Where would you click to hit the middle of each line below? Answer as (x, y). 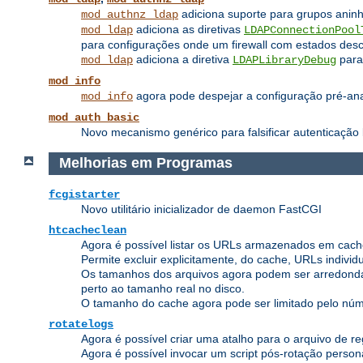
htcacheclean (88, 230)
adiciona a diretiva (183, 60)
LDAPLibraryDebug (284, 60)
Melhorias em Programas (147, 163)
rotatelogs (81, 324)
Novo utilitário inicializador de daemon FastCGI (201, 209)
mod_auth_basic (94, 118)
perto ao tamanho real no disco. (163, 288)
